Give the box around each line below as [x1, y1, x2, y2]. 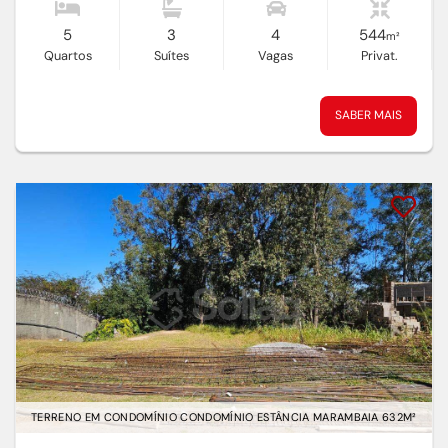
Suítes [154, 47, 189, 65]
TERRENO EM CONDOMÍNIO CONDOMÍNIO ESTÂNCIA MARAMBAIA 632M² [31, 410, 417, 425]
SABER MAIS [335, 107, 402, 124]
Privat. [361, 47, 398, 65]
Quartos [43, 47, 92, 65]
